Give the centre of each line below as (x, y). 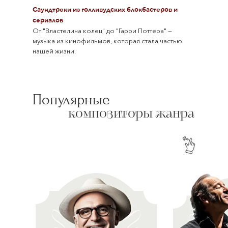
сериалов (48, 20)
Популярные (71, 99)
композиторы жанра (131, 113)
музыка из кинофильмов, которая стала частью (107, 41)
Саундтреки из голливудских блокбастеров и (105, 10)
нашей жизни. (54, 51)
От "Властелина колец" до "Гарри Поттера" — (102, 31)
